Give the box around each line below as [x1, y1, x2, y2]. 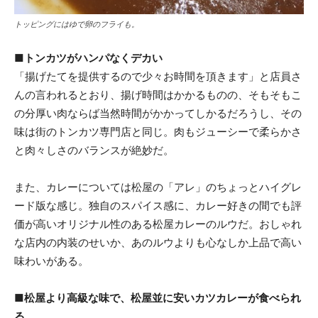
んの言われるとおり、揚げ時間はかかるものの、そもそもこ [14, 87, 302, 102]
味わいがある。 [14, 253, 89, 268]
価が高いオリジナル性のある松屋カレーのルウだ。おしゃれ [14, 216, 302, 231]
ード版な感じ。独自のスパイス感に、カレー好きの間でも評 [14, 198, 302, 212]
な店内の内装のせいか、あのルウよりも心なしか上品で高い [14, 235, 302, 249]
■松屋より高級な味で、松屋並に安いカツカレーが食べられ [14, 290, 301, 305]
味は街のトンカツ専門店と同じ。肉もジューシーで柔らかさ [14, 124, 302, 138]
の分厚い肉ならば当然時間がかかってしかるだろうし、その [14, 106, 302, 120]
